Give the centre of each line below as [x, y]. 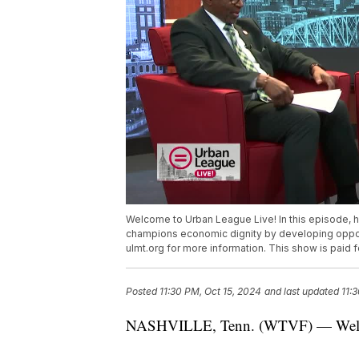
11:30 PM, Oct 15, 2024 [210, 292]
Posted [143, 292]
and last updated [302, 292]
